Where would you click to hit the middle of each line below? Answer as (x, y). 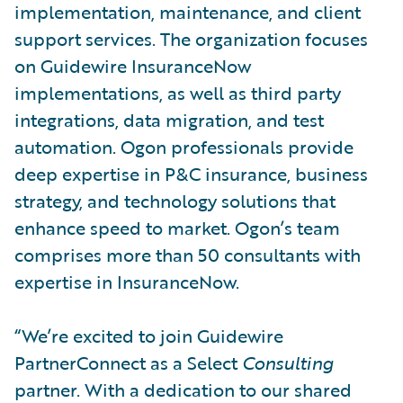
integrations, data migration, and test (169, 119)
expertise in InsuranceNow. (127, 281)
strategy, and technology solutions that (175, 200)
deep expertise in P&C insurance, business (191, 173)
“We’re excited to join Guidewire (149, 335)
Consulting (288, 362)
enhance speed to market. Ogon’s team (177, 227)
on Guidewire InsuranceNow (133, 65)
